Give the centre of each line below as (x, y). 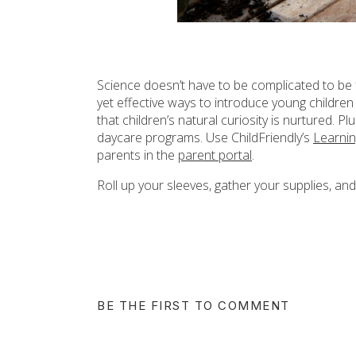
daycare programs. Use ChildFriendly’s (205, 137)
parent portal (215, 155)
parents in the (137, 155)
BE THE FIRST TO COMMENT (193, 306)
